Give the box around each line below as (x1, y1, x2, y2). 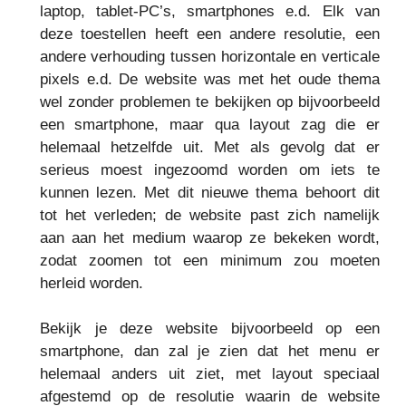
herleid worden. (39, 274, 143, 292)
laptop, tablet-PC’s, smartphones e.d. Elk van (39, 2, 380, 20)
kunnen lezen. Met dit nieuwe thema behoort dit (39, 183, 380, 201)
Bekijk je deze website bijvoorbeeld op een (39, 320, 380, 338)
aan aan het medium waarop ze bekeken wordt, (39, 228, 380, 246)
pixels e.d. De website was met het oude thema (39, 70, 380, 88)
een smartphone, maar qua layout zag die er (39, 115, 380, 133)
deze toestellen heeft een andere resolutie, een (39, 24, 380, 43)
